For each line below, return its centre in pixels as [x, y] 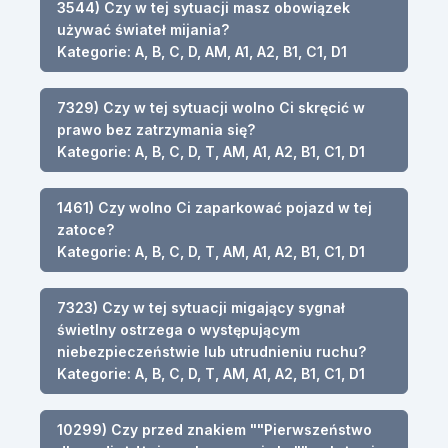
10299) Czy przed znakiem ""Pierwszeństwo [214, 429]
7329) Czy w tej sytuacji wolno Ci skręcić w [211, 107]
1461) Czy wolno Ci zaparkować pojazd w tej [214, 207]
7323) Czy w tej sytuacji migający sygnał [201, 307]
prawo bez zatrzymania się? [156, 129]
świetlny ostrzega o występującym [178, 329]
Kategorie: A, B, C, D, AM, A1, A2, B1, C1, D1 [202, 51]
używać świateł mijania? [143, 29]
